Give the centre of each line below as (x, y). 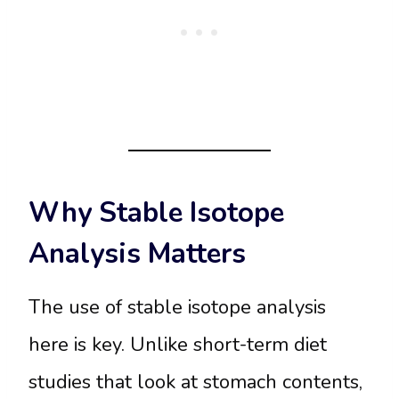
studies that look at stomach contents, (195, 382)
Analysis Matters (137, 254)
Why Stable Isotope (156, 213)
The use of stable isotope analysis (177, 307)
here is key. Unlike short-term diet (178, 344)
